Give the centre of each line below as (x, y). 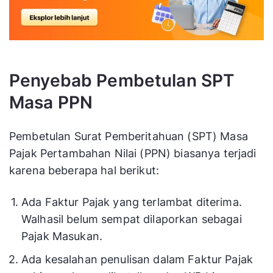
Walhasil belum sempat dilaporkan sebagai (132, 219)
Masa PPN (51, 102)
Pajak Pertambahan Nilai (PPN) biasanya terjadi (133, 153)
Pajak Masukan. (62, 236)
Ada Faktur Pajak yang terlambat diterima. (132, 202)
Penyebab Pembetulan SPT (122, 80)
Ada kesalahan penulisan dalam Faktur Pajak (137, 259)
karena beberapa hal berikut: (86, 170)
